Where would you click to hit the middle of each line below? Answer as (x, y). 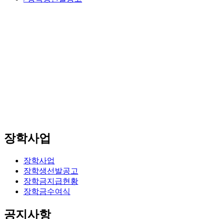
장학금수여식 (47, 191)
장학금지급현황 (51, 181)
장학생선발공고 (51, 171)
